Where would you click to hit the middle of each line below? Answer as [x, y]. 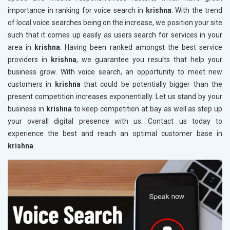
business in [26, 109]
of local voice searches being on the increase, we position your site [115, 23]
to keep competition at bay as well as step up [147, 109]
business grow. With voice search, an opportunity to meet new [115, 72]
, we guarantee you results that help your [149, 60]
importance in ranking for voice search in [75, 11]
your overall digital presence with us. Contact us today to [115, 121]
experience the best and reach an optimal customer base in [115, 134]
